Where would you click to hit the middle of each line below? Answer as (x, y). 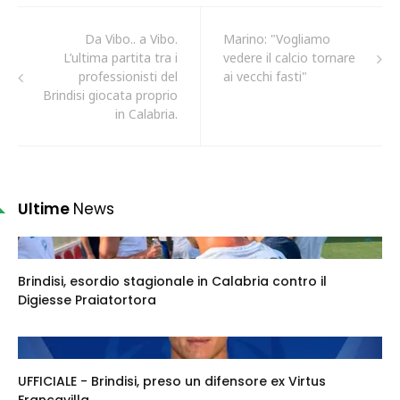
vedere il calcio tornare (289, 58)
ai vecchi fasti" (265, 77)
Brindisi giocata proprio (110, 96)
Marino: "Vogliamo (277, 39)
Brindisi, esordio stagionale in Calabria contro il (172, 282)
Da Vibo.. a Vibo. (131, 39)
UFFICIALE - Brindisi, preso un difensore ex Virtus (172, 382)
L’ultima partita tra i (121, 58)
